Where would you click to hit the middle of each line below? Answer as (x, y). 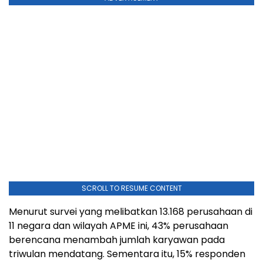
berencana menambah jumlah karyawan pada (117, 240)
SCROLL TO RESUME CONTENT (131, 188)
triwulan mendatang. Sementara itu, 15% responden (127, 254)
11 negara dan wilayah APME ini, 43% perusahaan (119, 226)
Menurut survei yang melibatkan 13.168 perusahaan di (131, 212)
